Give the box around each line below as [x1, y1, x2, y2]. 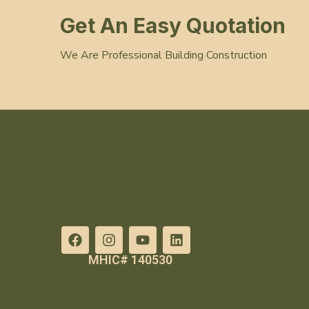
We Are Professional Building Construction [60, 47, 267, 63]
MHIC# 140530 [88, 252, 172, 268]
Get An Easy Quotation [60, 12, 286, 38]
